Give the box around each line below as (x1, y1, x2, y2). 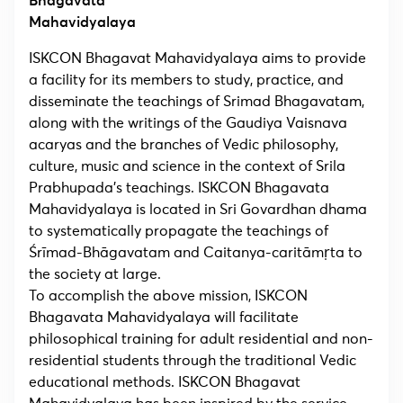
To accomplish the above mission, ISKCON (29, 289, 308, 303)
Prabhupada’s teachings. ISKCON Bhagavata (29, 181, 329, 195)
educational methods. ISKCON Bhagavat (29, 375, 300, 390)
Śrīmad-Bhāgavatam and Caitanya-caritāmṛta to (29, 246, 363, 260)
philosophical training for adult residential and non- (29, 332, 373, 346)
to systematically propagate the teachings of (29, 224, 328, 238)
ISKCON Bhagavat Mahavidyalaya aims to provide (29, 51, 366, 66)
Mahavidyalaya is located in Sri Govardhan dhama (29, 202, 367, 217)
